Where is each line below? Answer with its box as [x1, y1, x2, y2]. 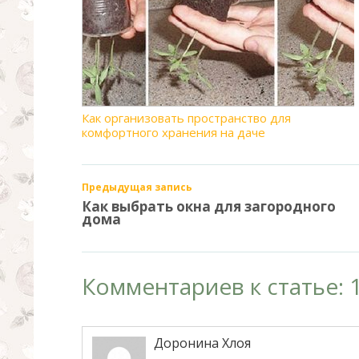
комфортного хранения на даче [82, 124, 265, 140]
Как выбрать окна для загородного [82, 196, 336, 216]
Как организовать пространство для [82, 110, 291, 126]
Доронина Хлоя [154, 333, 251, 352]
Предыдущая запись [82, 179, 192, 194]
